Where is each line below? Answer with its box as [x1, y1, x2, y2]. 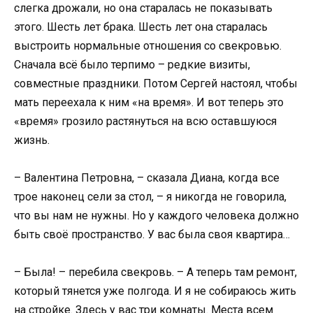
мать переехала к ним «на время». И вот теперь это [14, 95, 284, 109]
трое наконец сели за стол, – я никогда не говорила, [14, 190, 286, 203]
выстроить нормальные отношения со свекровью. [14, 38, 282, 52]
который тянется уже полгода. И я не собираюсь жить [14, 284, 296, 298]
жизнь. [14, 133, 50, 147]
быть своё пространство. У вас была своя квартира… [14, 228, 290, 241]
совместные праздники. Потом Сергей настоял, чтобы [14, 76, 298, 90]
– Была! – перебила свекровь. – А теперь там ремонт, [14, 265, 297, 279]
